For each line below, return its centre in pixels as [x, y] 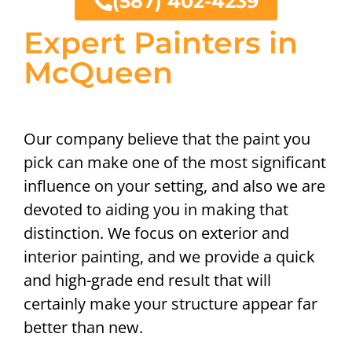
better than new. [83, 328]
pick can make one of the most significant [175, 163]
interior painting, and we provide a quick [169, 257]
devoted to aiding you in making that [156, 210]
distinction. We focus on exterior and [156, 233]
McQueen [98, 73]
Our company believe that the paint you [167, 139]
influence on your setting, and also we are [174, 186]
